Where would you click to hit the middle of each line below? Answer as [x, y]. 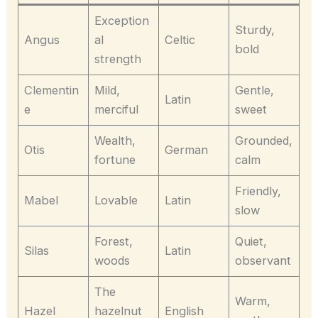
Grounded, [264, 141]
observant [263, 261]
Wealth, [115, 141]
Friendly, [258, 191]
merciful [117, 110]
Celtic [180, 40]
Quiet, [251, 242]
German [187, 150]
